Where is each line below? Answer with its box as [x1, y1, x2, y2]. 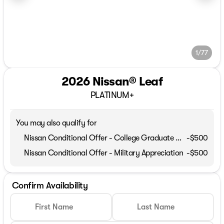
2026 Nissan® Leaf [61, 74, 162, 88]
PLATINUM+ [90, 90, 134, 100]
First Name [35, 202, 73, 211]
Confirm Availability [12, 180, 88, 190]
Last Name [137, 202, 174, 211]
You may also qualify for [16, 118, 97, 127]
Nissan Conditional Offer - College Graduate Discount [175, 133, 181, 142]
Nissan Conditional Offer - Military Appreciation [24, 148, 183, 157]
